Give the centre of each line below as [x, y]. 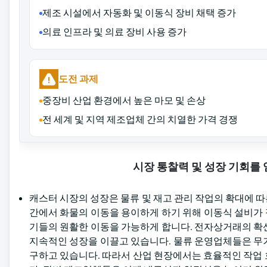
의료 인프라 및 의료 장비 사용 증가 [114, 32]
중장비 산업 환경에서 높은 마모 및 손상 [124, 100]
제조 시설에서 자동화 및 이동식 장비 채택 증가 [139, 13]
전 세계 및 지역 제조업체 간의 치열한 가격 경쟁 [140, 119]
